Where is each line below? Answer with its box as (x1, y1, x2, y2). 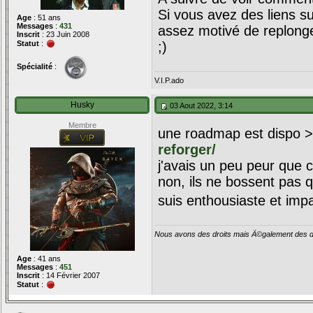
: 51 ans (31, 13, 61, 22)
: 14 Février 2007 (40, 271, 100, 279)
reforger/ (158, 142, 216, 157)
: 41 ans (31, 254, 61, 263)
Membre (68, 121, 96, 129)
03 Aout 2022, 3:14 (168, 101, 233, 110)
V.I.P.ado (154, 76, 184, 85)
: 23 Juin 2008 (40, 30, 89, 38)
